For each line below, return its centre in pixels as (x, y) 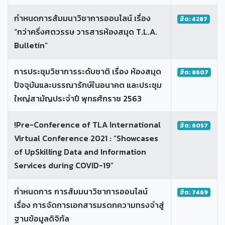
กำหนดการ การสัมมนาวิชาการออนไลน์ (81, 191)
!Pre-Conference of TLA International (87, 124)
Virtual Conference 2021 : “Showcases (86, 138)
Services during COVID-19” (64, 165)
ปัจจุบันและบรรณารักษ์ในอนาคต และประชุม (88, 85)
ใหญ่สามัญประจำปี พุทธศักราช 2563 (78, 98)
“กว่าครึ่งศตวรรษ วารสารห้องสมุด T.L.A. (86, 31)
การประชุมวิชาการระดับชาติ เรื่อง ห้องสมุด (88, 71)
